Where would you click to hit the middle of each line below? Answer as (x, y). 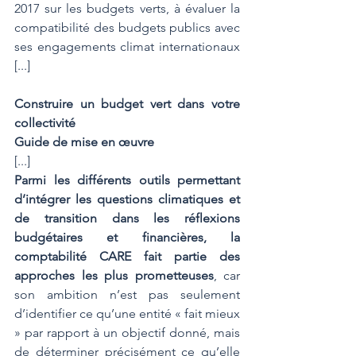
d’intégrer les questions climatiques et (127, 199)
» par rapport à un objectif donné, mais (127, 333)
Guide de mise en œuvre (84, 142)
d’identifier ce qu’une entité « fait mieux (127, 313)
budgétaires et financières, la (127, 237)
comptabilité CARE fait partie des (127, 256)
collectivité (45, 123)
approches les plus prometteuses (114, 275)
